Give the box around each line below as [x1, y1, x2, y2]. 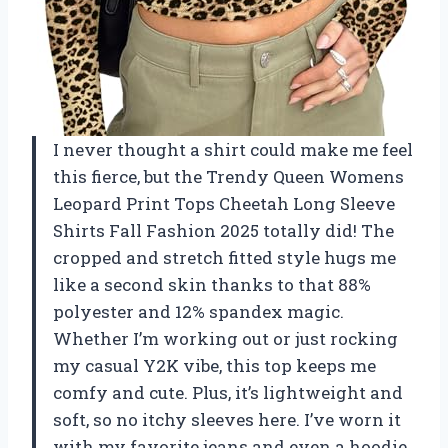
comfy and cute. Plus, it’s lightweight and [53, 380, 403, 404]
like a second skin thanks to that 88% [53, 272, 371, 296]
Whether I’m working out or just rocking [53, 326, 398, 350]
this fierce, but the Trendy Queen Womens [53, 164, 404, 188]
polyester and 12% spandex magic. [53, 299, 344, 323]
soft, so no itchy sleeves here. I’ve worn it [53, 407, 401, 431]
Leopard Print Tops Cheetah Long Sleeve [53, 191, 395, 215]
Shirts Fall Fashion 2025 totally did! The [53, 218, 394, 242]
